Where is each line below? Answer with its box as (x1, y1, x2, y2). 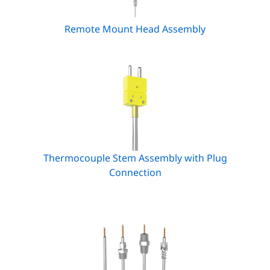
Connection (108, 166, 162, 179)
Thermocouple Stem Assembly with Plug (43, 151, 227, 165)
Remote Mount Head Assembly (64, 22, 206, 36)
